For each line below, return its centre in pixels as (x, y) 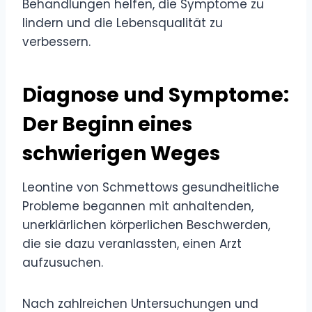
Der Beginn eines (107, 124)
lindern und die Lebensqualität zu (123, 23)
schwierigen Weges (121, 153)
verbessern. (56, 41)
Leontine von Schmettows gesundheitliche (151, 187)
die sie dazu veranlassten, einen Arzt (132, 243)
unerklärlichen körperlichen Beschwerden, (146, 225)
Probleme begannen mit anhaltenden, (138, 206)
